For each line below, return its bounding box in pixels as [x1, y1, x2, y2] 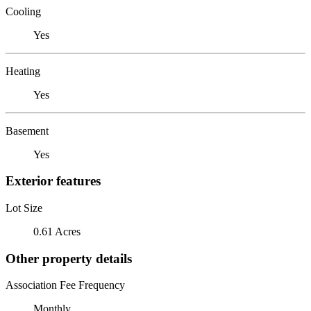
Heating [6, 65, 40, 77]
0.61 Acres [33, 225, 81, 237]
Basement [6, 124, 49, 137]
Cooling [6, 5, 41, 17]
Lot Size [6, 201, 42, 214]
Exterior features [6, 174, 101, 189]
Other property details [6, 251, 132, 266]
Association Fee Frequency [6, 279, 125, 292]
